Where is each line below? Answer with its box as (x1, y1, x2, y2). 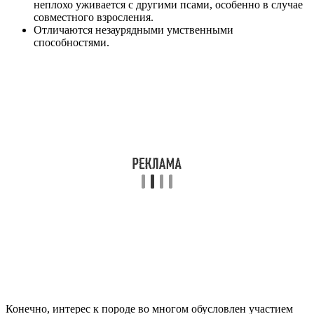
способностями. (34, 36, 109, 49)
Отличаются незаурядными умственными (34, 24, 233, 36)
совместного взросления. (34, 11, 153, 24)
